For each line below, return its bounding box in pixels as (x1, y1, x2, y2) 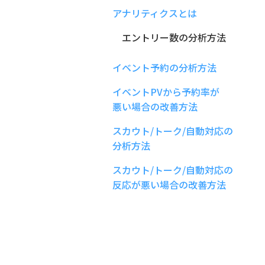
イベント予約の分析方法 (112, 60, 216, 75)
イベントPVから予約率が (112, 85, 219, 99)
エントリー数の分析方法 (112, 30, 226, 45)
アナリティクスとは (112, 6, 197, 21)
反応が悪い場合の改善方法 (112, 177, 226, 192)
